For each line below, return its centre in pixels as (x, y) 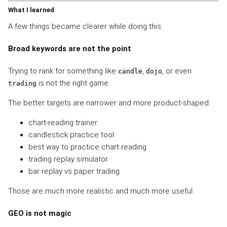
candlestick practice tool (71, 135)
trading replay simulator (68, 159)
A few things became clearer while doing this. (85, 27)
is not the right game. (73, 83)
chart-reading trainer (63, 122)
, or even (177, 71)
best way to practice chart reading (87, 147)
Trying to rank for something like (63, 71)
